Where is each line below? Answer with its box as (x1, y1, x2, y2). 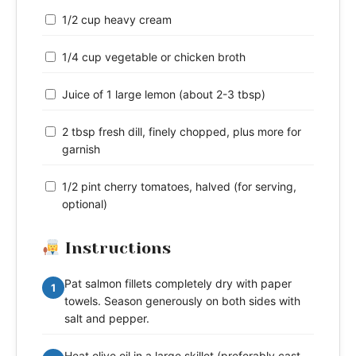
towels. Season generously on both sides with (64, 294, 300, 308)
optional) (62, 197, 107, 211)
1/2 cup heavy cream (62, 13, 172, 27)
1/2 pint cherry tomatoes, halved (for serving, (62, 180, 296, 194)
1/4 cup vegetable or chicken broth (62, 50, 246, 64)
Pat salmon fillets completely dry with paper (64, 277, 292, 291)
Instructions (60, 239, 171, 258)
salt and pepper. (64, 311, 149, 326)
